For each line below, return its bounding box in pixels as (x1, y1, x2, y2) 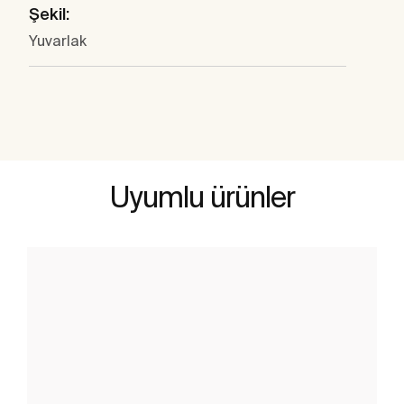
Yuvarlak (29, 32, 87, 50)
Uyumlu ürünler (109, 180, 295, 214)
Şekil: (29, 5, 69, 24)
